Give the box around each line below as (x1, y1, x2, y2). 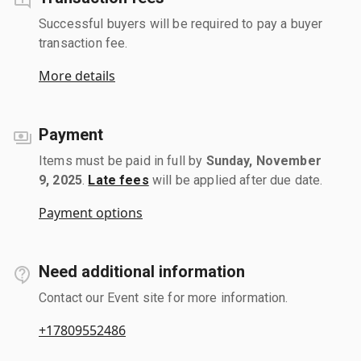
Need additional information (39, 261, 245, 281)
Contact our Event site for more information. (39, 289, 288, 305)
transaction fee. (39, 35, 128, 51)
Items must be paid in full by (39, 152, 206, 168)
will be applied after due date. (148, 172, 323, 188)
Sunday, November (205, 152, 322, 168)
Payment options (39, 203, 143, 222)
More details (39, 66, 115, 85)
